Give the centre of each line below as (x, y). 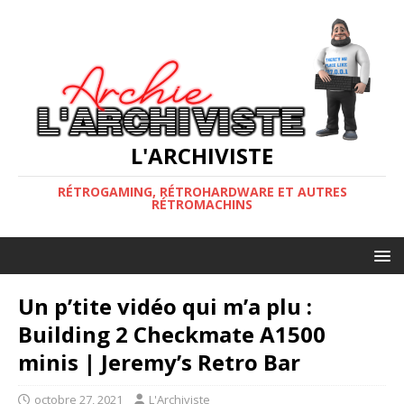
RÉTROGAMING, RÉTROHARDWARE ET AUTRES (202, 191)
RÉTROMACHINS (202, 204)
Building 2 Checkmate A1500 (172, 334)
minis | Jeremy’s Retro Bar (159, 362)
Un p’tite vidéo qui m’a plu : (165, 306)
